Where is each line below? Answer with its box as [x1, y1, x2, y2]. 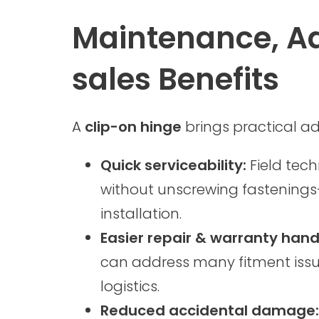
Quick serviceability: [100, 155, 246, 175]
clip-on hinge [84, 117, 182, 137]
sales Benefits [71, 58, 279, 100]
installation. [100, 204, 182, 224]
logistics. [100, 276, 159, 296]
